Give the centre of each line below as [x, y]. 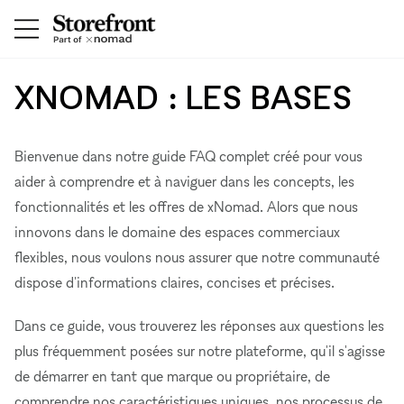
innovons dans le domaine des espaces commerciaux [177, 232]
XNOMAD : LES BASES [184, 97]
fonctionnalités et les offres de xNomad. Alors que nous [186, 207]
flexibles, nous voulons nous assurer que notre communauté [197, 257]
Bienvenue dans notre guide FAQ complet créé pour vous [188, 156]
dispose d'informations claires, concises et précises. [174, 282]
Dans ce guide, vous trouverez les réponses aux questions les [199, 326]
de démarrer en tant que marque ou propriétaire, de [172, 376]
